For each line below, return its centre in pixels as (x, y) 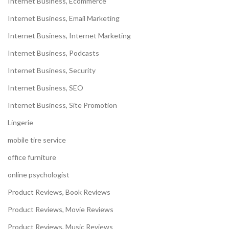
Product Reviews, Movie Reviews (61, 210)
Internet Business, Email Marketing (64, 18)
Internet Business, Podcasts (53, 53)
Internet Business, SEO (45, 88)
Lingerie (20, 123)
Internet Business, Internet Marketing (69, 36)
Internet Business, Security (52, 71)
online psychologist (39, 175)
